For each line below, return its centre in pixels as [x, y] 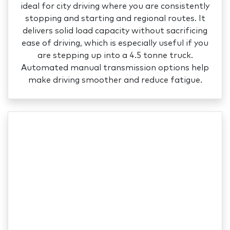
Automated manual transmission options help [115, 68]
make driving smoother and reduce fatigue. [115, 80]
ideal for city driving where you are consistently [115, 6]
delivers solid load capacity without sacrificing [115, 31]
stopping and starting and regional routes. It [115, 19]
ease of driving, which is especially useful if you [115, 43]
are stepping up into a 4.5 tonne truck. [115, 56]
